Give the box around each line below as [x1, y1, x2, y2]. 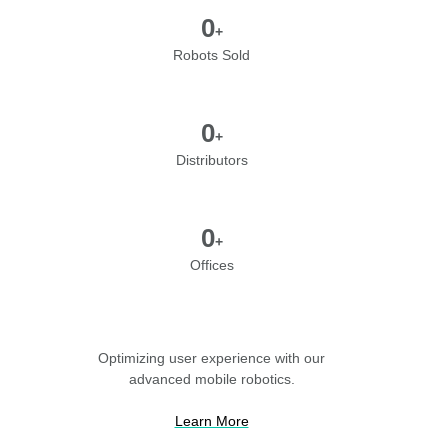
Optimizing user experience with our [98, 349, 325, 366]
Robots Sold [173, 46, 250, 63]
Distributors [175, 151, 248, 168]
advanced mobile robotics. [128, 370, 295, 387]
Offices [189, 256, 234, 273]
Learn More [174, 412, 249, 429]
